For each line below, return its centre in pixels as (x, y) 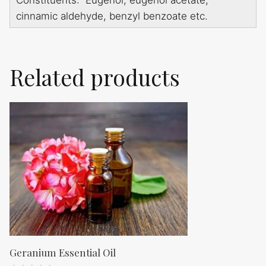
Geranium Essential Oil (63, 253)
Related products (95, 77)
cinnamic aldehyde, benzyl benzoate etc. (112, 16)
